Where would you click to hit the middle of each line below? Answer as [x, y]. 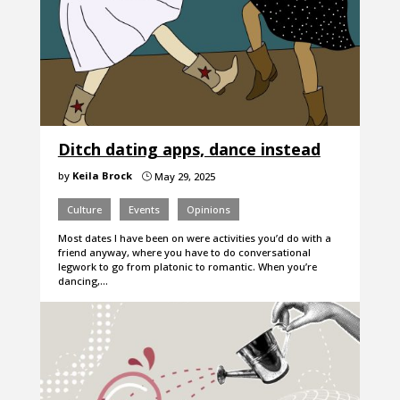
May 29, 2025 [183, 177]
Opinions [208, 210]
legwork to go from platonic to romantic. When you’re [187, 267]
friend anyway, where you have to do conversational [184, 253]
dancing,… [83, 281]
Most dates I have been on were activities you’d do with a [194, 238]
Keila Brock [102, 176]
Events [144, 210]
